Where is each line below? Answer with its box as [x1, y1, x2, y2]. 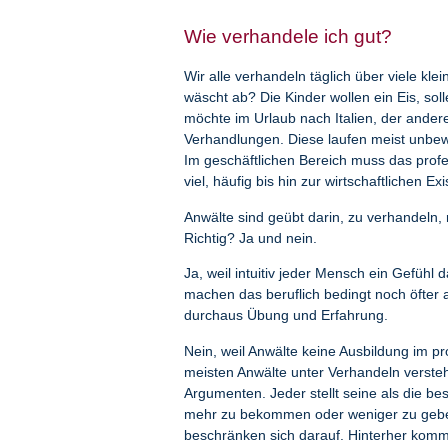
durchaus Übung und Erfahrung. [184, 307, 389, 324]
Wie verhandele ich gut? [184, 26, 393, 48]
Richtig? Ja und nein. [184, 229, 318, 246]
